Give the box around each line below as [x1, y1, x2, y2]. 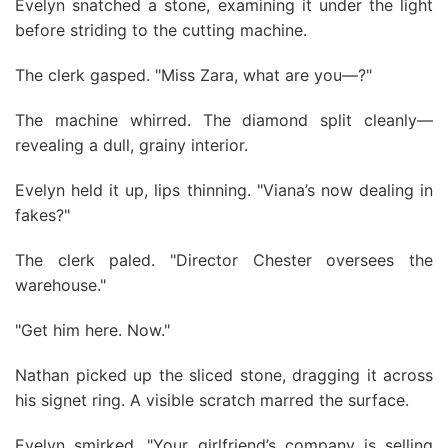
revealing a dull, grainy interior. [15, 135, 248, 155]
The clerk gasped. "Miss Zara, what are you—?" [15, 65, 372, 85]
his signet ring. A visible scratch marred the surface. [15, 390, 409, 410]
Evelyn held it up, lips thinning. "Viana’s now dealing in [15, 180, 433, 200]
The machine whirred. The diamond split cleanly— [15, 110, 433, 130]
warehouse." [15, 275, 106, 295]
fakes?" [15, 205, 70, 225]
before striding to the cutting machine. [15, 20, 307, 40]
